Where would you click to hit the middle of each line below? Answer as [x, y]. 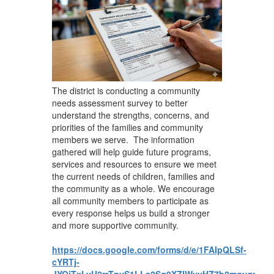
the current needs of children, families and [133, 176]
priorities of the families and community [127, 127]
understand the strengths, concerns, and [130, 115]
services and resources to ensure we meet [134, 164]
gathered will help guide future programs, [131, 152]
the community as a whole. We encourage [133, 188]
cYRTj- [65, 262]
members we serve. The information [123, 139]
